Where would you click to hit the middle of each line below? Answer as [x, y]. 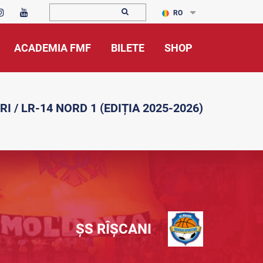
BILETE [128, 48]
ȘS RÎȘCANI [114, 229]
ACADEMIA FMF [53, 48]
